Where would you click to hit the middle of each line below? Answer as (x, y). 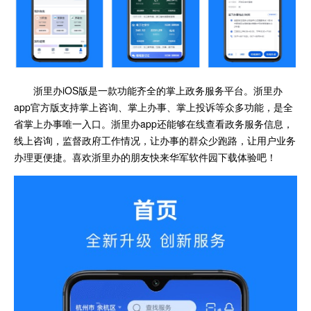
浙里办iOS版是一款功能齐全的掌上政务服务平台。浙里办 (158, 90)
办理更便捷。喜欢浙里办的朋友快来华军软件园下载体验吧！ (145, 157)
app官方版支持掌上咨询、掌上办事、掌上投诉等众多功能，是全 (153, 107)
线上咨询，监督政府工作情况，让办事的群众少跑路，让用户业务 (155, 140)
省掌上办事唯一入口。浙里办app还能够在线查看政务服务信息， (153, 123)
